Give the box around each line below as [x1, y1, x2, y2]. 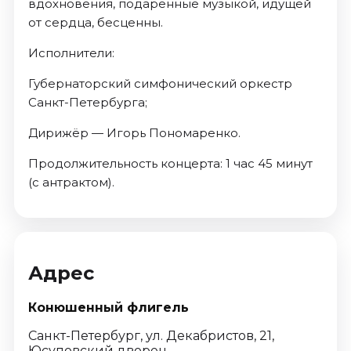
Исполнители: [27, 45, 114, 60]
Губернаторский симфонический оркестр [27, 75, 292, 91]
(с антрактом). [27, 174, 114, 190]
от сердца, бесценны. [27, 14, 163, 30]
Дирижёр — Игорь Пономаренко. [27, 125, 241, 140]
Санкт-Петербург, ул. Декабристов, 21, [27, 327, 274, 343]
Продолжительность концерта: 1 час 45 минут [27, 155, 313, 171]
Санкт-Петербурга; [27, 94, 147, 110]
